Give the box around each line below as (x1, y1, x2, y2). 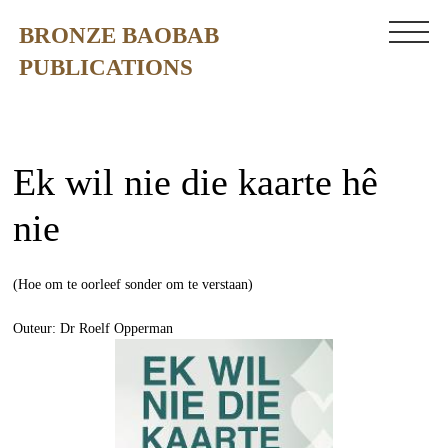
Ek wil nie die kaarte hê (12, 160, 378, 203)
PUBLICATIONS (19, 54, 194, 81)
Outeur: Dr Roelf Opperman (12, 320, 173, 336)
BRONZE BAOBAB (19, 22, 220, 49)
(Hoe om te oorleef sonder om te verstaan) (12, 276, 261, 292)
